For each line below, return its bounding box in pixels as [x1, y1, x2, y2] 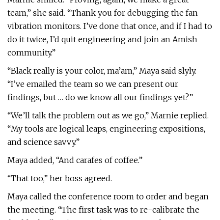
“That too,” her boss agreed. [7, 173, 112, 183]
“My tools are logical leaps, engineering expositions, [7, 124, 205, 134]
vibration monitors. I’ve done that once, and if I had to [7, 21, 212, 31]
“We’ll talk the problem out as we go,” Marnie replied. [7, 110, 209, 120]
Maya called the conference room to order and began [7, 192, 209, 201]
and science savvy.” [7, 137, 80, 147]
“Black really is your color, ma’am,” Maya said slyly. [7, 66, 196, 76]
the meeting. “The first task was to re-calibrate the [7, 205, 199, 215]
